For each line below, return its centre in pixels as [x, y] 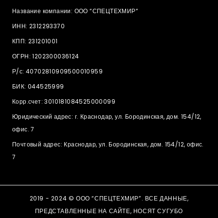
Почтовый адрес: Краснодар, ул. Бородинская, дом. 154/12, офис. [108, 145]
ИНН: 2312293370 [38, 26]
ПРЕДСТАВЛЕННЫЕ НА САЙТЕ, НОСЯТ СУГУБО [109, 211]
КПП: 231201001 [35, 41]
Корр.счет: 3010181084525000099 [64, 102]
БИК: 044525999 [38, 87]
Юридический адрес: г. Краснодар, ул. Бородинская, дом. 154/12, [107, 117]
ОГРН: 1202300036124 [46, 56]
